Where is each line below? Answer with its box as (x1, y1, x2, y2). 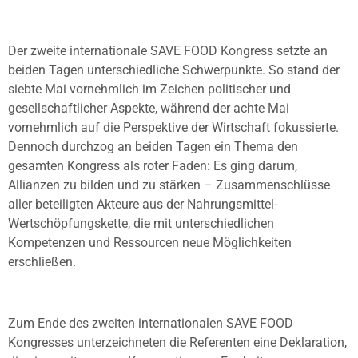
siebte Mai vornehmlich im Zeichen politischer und (8, 82, 291, 97)
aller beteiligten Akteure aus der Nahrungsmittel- (8, 197, 277, 213)
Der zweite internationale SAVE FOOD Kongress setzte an (8, 43, 328, 59)
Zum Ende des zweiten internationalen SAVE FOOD (8, 316, 293, 331)
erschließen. (8, 254, 76, 270)
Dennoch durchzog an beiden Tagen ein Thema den (8, 139, 298, 155)
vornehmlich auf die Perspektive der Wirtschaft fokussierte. (8, 120, 339, 136)
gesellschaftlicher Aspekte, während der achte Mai (8, 101, 289, 117)
